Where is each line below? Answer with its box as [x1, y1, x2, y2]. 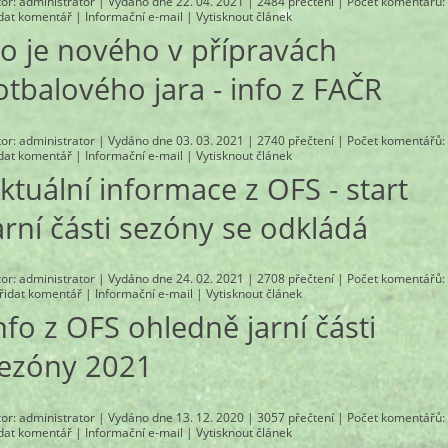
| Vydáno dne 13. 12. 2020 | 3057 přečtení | [95, 409, 348, 425]
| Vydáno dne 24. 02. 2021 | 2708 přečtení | [95, 271, 348, 287]
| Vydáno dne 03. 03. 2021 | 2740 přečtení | [95, 132, 348, 148]
